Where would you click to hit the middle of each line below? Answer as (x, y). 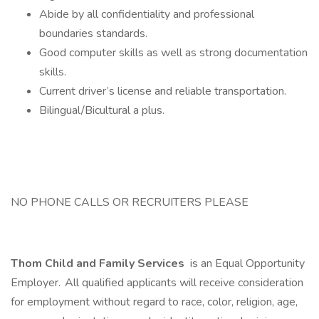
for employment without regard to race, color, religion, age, (154, 302)
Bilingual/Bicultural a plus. (102, 110)
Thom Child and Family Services (99, 263)
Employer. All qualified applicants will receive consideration (157, 283)
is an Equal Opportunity (246, 263)
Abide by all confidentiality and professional (147, 14)
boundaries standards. (93, 33)
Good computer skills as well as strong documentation (173, 53)
